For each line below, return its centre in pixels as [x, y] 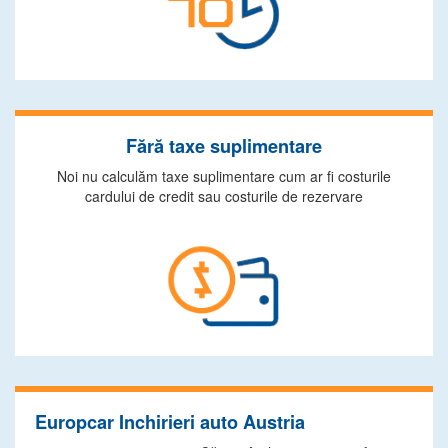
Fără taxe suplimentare [224, 146]
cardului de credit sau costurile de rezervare [224, 196]
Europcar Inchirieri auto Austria [170, 422]
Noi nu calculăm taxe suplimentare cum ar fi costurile [224, 176]
